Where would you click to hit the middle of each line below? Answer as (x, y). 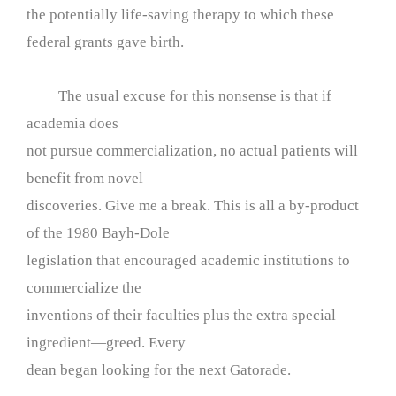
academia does (72, 123)
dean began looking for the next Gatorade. (159, 370)
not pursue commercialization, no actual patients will (192, 151)
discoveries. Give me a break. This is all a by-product (193, 206)
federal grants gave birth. (105, 42)
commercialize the (84, 288)
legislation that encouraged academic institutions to (188, 260)
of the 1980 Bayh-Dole (98, 233)
